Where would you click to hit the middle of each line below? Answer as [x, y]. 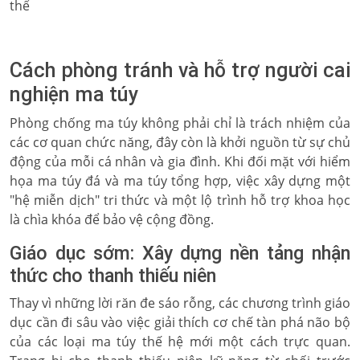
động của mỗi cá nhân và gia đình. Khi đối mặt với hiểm [180, 162]
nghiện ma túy [74, 94]
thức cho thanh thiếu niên [113, 276]
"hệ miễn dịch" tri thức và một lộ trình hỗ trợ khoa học [180, 200]
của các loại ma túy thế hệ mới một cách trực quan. [180, 342]
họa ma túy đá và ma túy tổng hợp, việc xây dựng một [180, 181]
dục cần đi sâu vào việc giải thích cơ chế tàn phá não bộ [180, 322]
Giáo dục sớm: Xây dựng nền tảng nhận [180, 253]
